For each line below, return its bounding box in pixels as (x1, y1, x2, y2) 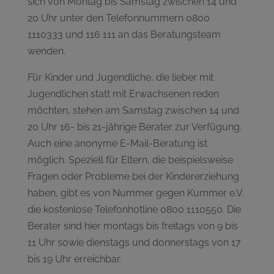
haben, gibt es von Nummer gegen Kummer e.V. (27, 187, 244, 199)
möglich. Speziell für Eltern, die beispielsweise (27, 154, 233, 166)
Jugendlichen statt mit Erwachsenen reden (27, 87, 219, 100)
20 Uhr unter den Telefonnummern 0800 (27, 12, 210, 24)
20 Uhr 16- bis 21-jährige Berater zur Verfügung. (27, 120, 242, 133)
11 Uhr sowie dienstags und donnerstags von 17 (27, 236, 241, 248)
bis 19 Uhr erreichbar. (27, 253, 121, 265)
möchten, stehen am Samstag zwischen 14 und (27, 104, 239, 116)
